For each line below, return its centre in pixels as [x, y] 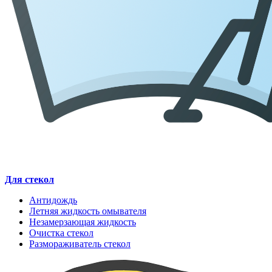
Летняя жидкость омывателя [88, 211]
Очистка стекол [61, 233]
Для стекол [29, 180]
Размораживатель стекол [80, 244]
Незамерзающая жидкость [83, 222]
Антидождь [53, 200]
